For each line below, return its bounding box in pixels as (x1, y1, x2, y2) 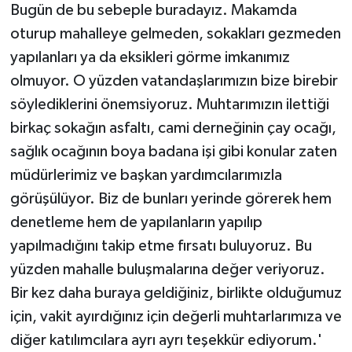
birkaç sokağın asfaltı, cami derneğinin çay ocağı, (9, 119, 336, 136)
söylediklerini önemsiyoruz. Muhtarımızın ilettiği (9, 96, 329, 112)
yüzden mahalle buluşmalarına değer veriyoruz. (9, 261, 325, 277)
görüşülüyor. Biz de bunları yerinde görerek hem (9, 190, 332, 207)
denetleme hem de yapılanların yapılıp (9, 214, 262, 230)
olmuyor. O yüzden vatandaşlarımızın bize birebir (9, 72, 338, 89)
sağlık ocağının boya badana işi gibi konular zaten (9, 143, 337, 159)
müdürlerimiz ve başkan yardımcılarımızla (9, 167, 282, 183)
